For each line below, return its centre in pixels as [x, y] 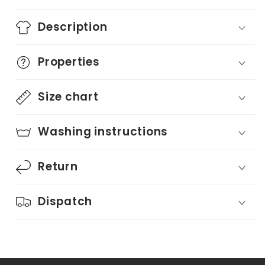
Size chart [68, 96]
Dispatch [65, 202]
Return [58, 167]
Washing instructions [103, 131]
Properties [69, 62]
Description [73, 27]
